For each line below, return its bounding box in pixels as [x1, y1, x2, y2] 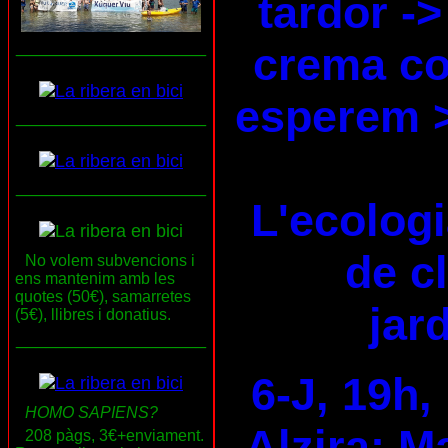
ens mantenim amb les [15, 270, 175, 288]
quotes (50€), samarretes [15, 288, 191, 306]
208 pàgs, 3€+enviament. [24, 427, 204, 445]
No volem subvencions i [24, 252, 195, 270]
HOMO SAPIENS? [24, 404, 158, 422]
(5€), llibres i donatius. [15, 306, 171, 324]
